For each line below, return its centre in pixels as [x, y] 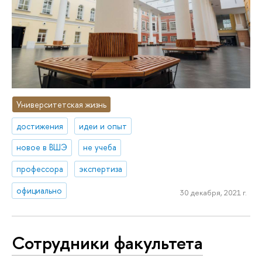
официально [39, 190]
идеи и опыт [103, 126]
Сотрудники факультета [107, 242]
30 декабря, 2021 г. [213, 192]
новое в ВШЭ [42, 147]
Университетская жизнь [62, 104]
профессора [40, 169]
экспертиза [101, 169]
